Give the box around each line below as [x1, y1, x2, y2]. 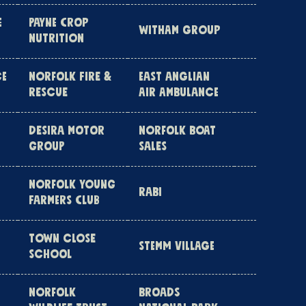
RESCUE [29, 87, 68, 99]
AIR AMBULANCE [139, 87, 219, 99]
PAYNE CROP [29, 17, 89, 29]
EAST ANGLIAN [139, 71, 210, 83]
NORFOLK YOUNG [29, 179, 115, 191]
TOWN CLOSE [29, 233, 96, 245]
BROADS [139, 287, 180, 299]
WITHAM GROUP [139, 25, 221, 37]
